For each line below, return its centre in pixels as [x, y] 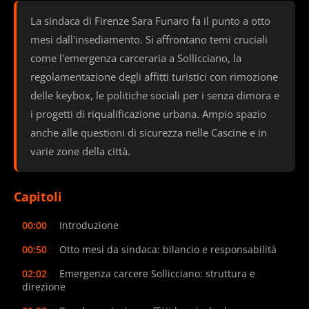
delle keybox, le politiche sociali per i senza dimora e [155, 95]
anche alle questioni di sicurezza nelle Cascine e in [149, 132]
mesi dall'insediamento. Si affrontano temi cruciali [149, 39]
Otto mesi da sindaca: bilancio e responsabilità [168, 249]
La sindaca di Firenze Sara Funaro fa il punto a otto [150, 20]
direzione [44, 286]
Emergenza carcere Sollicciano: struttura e [157, 273]
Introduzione [89, 225]
